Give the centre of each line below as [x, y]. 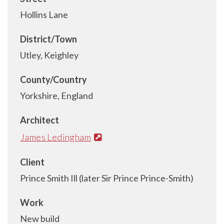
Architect [39, 120]
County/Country [53, 79]
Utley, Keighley [49, 55]
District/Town [48, 39]
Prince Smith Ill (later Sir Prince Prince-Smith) [107, 178]
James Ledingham [56, 137]
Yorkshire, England [56, 95]
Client [32, 162]
